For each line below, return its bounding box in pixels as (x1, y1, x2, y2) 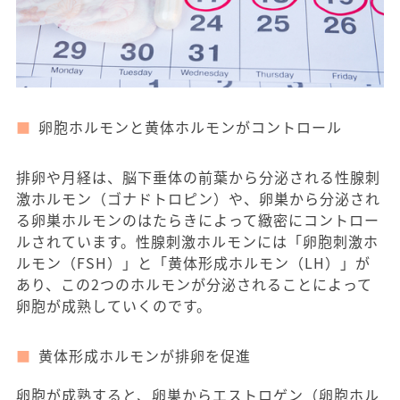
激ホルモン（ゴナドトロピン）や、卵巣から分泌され (16, 187, 380, 209)
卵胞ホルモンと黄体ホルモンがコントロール (38, 115, 342, 137)
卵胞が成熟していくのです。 (16, 294, 212, 316)
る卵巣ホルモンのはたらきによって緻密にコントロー (16, 208, 379, 230)
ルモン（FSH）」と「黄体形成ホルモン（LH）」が (16, 251, 371, 273)
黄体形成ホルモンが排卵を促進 (38, 344, 251, 366)
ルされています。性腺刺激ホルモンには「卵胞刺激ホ (16, 229, 379, 252)
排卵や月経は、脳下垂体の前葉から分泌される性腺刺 (16, 165, 380, 187)
